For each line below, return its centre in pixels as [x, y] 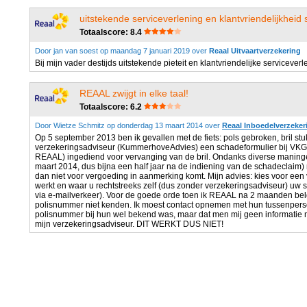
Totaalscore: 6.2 [111, 107]
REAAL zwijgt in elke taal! [134, 93]
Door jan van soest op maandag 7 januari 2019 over [122, 51]
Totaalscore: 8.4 [111, 32]
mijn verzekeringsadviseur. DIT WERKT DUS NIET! [129, 224]
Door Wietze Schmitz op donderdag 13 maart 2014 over [128, 125]
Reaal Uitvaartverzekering [255, 51]
